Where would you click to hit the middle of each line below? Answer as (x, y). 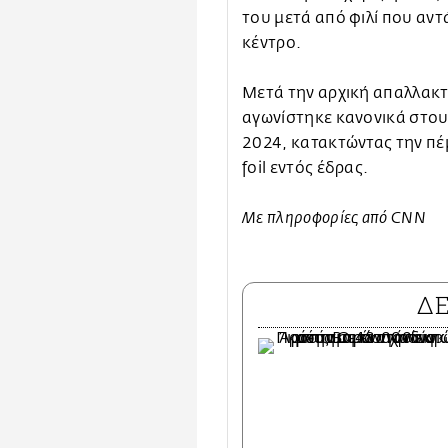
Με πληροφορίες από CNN (334, 219)
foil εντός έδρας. (305, 168)
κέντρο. (272, 43)
